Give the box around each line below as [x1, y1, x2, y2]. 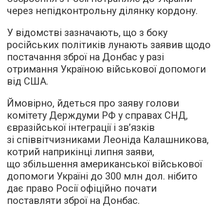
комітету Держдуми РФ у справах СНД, [7, 109, 188, 121]
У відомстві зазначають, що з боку [7, 27, 167, 38]
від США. [7, 75, 48, 87]
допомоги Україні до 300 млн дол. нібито [7, 170, 198, 182]
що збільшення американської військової [7, 158, 202, 170]
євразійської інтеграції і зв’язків [7, 122, 155, 133]
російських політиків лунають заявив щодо [7, 39, 211, 51]
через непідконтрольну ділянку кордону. [7, 5, 198, 17]
